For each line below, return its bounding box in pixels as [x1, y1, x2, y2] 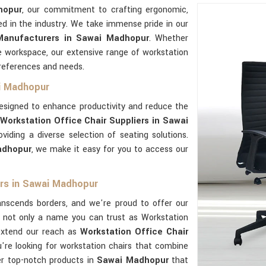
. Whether [148, 32, 189, 45]
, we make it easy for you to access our [31, 143, 189, 156]
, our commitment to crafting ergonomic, [22, 4, 189, 16]
